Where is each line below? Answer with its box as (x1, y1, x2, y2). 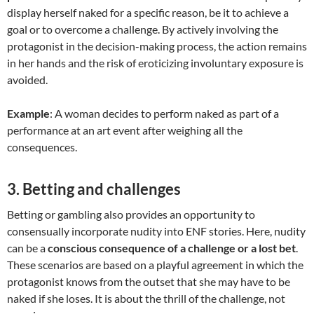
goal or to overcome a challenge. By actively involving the (7, 22, 278, 36)
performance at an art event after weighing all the (7, 123, 243, 137)
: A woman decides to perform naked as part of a (50, 107, 279, 121)
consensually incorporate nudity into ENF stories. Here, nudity (7, 224, 306, 238)
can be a (7, 241, 48, 255)
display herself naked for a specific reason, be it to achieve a (7, 6, 289, 20)
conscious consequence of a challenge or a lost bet (48, 241, 296, 255)
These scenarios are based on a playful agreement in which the (7, 258, 303, 272)
